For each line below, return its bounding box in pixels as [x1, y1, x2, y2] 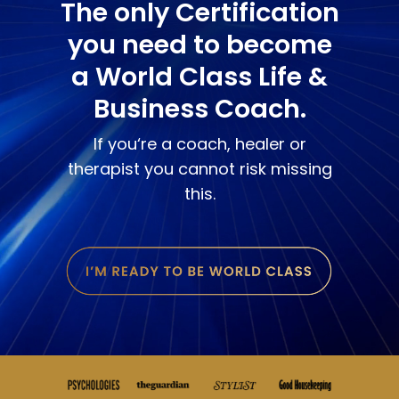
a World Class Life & [71, 58, 328, 94]
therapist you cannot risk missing [67, 157, 332, 180]
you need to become [67, 26, 332, 62]
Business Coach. [93, 90, 306, 126]
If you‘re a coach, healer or [93, 132, 306, 155]
